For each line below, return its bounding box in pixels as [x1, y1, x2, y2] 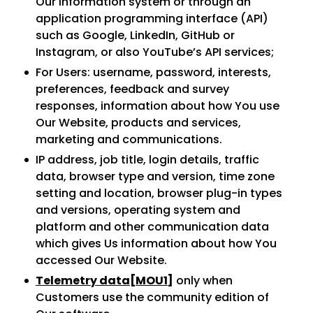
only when [173, 272, 233, 289]
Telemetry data [36, 272, 130, 289]
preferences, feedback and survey [36, 81, 229, 97]
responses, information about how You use [36, 98, 279, 114]
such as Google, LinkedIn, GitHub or [36, 27, 235, 43]
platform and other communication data [36, 219, 269, 235]
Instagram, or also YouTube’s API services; [36, 44, 274, 60]
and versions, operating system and [36, 202, 240, 218]
